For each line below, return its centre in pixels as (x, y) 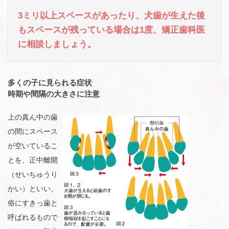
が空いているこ (33, 145)
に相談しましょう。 (57, 44)
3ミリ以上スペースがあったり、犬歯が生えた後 (111, 15)
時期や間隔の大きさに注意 (54, 94)
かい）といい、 (33, 188)
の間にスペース (33, 131)
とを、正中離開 (33, 160)
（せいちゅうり (33, 174)
